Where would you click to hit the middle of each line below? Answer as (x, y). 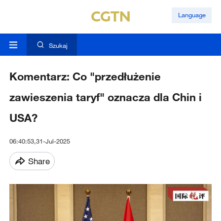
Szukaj (58, 46)
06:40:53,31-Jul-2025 (39, 141)
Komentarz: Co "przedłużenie (85, 76)
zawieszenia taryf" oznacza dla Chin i (105, 97)
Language (192, 15)
